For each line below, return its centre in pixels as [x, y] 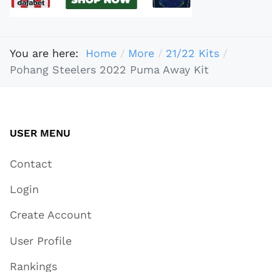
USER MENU [40, 133]
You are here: [48, 53]
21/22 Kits [192, 53]
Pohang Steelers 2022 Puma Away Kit [109, 70]
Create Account [51, 215]
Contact [31, 163]
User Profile [41, 240]
